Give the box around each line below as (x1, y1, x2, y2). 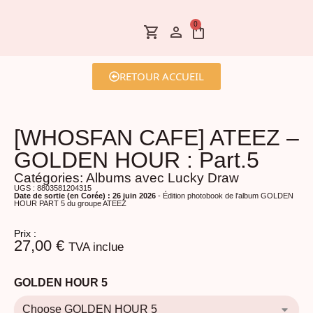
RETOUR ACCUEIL (119, 69, 204, 83)
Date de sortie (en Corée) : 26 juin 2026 (14, 191, 156, 200)
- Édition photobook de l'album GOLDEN (156, 191, 293, 200)
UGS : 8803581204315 (14, 184, 92, 192)
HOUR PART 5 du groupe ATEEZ (14, 199, 126, 208)
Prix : (14, 228, 36, 239)
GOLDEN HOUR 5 (14, 277, 108, 289)
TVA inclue (68, 240, 124, 253)
